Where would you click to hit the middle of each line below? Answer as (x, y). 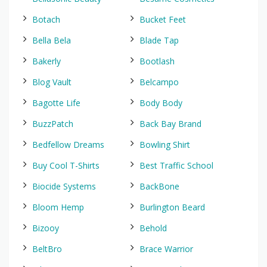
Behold (153, 228)
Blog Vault (52, 82)
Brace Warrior (166, 249)
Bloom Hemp (58, 207)
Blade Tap (159, 40)
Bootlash (157, 61)
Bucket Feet (163, 19)
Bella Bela (52, 40)
